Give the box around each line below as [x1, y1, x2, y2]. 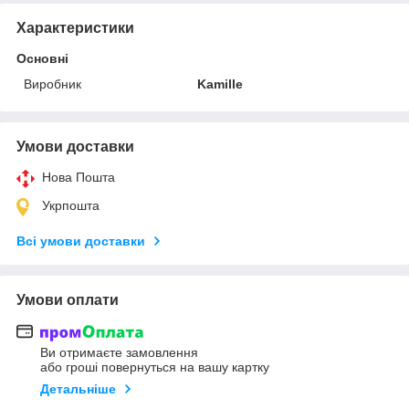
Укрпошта [42, 197, 100, 213]
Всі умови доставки [16, 233, 145, 248]
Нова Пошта [42, 169, 115, 184]
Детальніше [40, 382, 116, 397]
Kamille [197, 76, 244, 91]
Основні [16, 50, 68, 66]
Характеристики [16, 19, 134, 36]
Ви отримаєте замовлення [40, 345, 198, 361]
